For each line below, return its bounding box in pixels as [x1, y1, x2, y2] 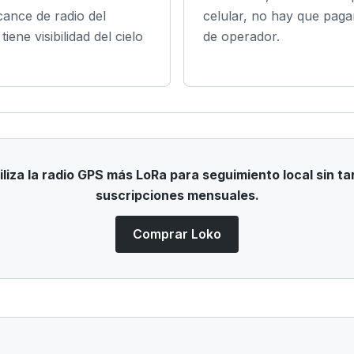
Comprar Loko [133, 226, 221, 243]
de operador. [203, 28, 280, 44]
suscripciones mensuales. [95, 186, 259, 203]
